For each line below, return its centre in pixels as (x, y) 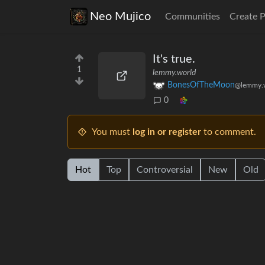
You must (112, 132)
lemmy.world (174, 73)
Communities (193, 17)
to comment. (229, 132)
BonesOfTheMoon (201, 85)
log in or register (167, 132)
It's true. (174, 59)
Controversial (165, 170)
